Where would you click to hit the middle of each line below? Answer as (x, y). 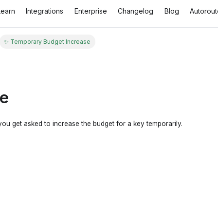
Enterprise (91, 11)
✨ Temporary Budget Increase (47, 42)
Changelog (136, 11)
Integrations (45, 11)
